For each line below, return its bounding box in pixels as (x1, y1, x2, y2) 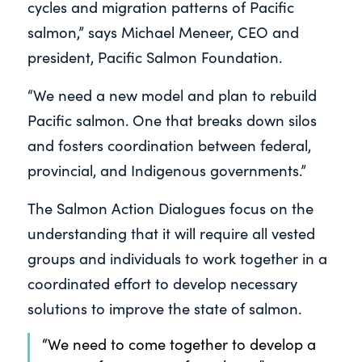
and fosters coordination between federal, (27, 134, 311, 155)
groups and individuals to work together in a (27, 247, 327, 268)
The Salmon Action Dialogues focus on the (27, 197, 314, 218)
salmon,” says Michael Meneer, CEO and (27, 22, 299, 43)
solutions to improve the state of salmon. (27, 297, 301, 318)
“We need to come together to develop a (41, 334, 316, 355)
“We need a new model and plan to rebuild (27, 84, 317, 105)
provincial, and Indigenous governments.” (27, 159, 306, 180)
